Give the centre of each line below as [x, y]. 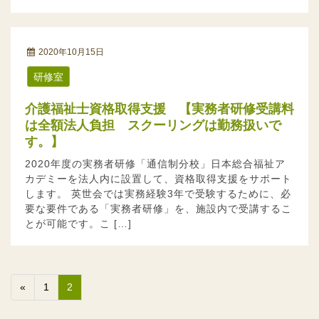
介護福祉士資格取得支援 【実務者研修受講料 [31, 109]
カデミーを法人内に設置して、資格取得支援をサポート [158, 179]
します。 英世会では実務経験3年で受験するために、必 [158, 194]
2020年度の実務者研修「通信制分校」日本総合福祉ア [155, 164]
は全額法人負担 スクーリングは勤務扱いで [153, 126]
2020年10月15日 [71, 52]
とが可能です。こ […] [78, 224]
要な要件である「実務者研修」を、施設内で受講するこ [158, 209]
